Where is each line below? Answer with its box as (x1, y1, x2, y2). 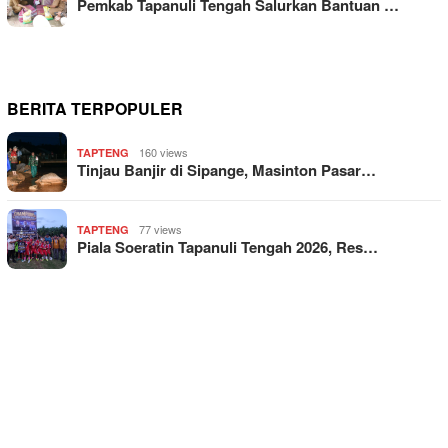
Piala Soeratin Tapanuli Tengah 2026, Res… (77, 235, 378, 258)
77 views (139, 220, 182, 237)
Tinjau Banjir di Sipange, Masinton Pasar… (77, 158, 376, 181)
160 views (139, 143, 188, 160)
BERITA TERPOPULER (7, 96, 183, 120)
